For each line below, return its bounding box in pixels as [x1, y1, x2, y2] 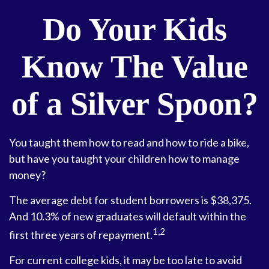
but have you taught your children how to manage [9, 152, 240, 165]
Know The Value [21, 49, 248, 85]
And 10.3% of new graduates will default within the [9, 210, 246, 223]
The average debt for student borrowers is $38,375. [9, 193, 252, 207]
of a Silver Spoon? [11, 86, 258, 122]
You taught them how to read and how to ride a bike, [9, 136, 249, 149]
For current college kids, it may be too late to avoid [9, 253, 242, 267]
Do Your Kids [42, 11, 227, 47]
